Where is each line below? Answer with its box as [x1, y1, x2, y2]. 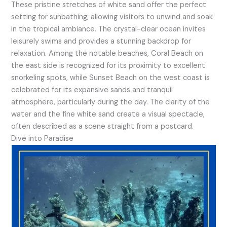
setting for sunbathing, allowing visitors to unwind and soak [11, 12, 213, 22]
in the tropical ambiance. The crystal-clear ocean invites [11, 24, 206, 34]
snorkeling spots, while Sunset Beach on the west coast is [11, 72, 210, 83]
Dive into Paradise [11, 133, 74, 143]
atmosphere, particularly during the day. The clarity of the [11, 97, 210, 107]
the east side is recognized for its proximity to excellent [11, 60, 206, 70]
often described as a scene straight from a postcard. [11, 121, 198, 131]
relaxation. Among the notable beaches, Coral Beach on [11, 48, 204, 58]
